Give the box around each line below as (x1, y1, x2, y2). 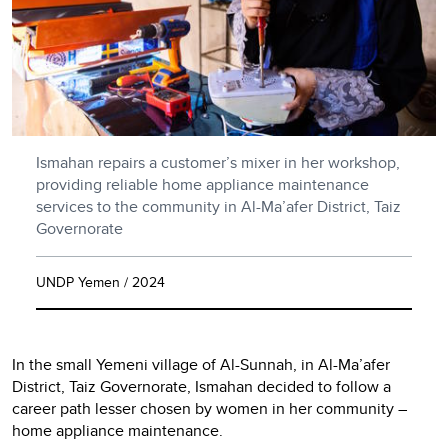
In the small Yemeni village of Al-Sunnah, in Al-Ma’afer (12, 352, 390, 376)
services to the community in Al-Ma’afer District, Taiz (36, 194, 401, 218)
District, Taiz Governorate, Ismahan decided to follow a (12, 374, 391, 398)
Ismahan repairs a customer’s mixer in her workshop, (36, 150, 400, 174)
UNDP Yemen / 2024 (36, 271, 165, 292)
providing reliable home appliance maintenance (36, 172, 369, 196)
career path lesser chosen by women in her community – (12, 396, 407, 420)
